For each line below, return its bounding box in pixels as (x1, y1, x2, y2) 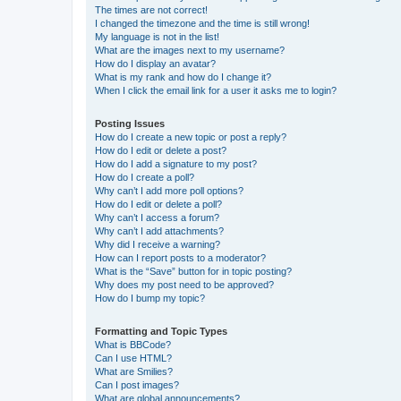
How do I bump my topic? (95, 292, 205, 303)
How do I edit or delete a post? (95, 144, 226, 156)
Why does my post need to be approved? (95, 278, 274, 290)
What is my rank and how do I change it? (95, 71, 271, 82)
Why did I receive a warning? (95, 238, 220, 250)
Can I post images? (95, 379, 179, 390)
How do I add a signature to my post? (95, 158, 257, 169)
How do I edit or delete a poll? (95, 198, 222, 209)
